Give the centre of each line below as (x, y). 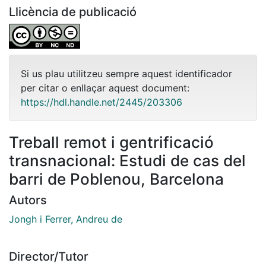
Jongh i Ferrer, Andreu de (66, 219)
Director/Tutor (49, 256)
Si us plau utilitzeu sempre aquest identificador (126, 73)
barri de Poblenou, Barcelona (116, 179)
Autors (28, 200)
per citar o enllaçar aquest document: (105, 88)
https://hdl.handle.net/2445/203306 (102, 102)
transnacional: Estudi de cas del (127, 160)
